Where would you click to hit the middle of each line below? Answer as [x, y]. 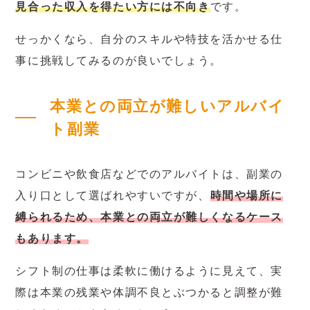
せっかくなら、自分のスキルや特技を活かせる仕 [149, 39]
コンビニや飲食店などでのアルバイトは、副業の [149, 174]
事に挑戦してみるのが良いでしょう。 [119, 61]
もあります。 [52, 239]
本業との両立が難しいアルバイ [167, 106]
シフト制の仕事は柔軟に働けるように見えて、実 [149, 271]
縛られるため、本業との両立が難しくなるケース [149, 217]
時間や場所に [246, 196]
